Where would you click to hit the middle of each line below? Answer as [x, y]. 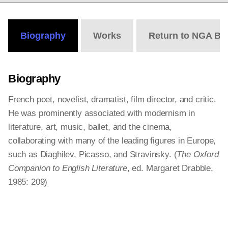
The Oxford [198, 154]
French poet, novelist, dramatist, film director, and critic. [112, 99]
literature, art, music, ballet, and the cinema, [90, 127]
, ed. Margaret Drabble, [170, 168]
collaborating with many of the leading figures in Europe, [112, 141]
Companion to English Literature [68, 168]
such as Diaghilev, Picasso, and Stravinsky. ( [93, 154]
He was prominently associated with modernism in [102, 113]
